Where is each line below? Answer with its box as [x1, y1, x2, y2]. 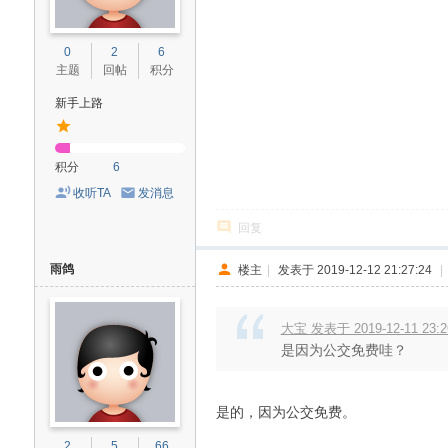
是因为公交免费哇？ [280, 342, 407, 358]
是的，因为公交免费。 [215, 404, 356, 420]
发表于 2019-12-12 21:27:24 [278, 262, 433, 277]
